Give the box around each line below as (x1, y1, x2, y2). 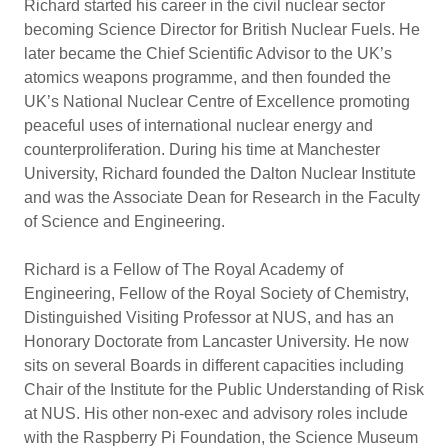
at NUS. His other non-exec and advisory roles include (24, 405, 408, 423)
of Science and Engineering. (24, 213, 225, 231)
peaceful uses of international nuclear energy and (24, 117, 373, 135)
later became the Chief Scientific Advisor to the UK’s (24, 45, 392, 63)
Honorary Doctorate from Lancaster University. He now (24, 333, 409, 351)
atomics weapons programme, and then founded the (24, 69, 391, 87)
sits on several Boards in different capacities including (24, 357, 404, 375)
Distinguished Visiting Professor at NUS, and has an (24, 309, 394, 327)
